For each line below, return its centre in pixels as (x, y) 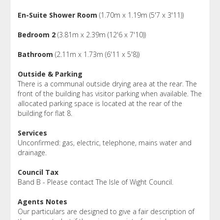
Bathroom (35, 54)
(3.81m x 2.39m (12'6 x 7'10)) (101, 34)
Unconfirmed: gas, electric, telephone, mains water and (105, 142)
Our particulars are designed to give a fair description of (106, 211)
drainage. (32, 152)
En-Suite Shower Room (57, 15)
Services (32, 133)
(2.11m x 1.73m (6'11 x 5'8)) (96, 54)
